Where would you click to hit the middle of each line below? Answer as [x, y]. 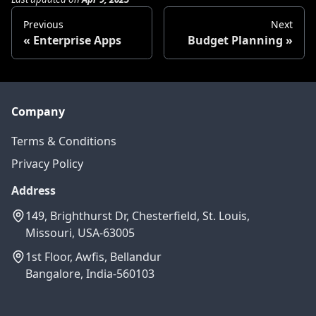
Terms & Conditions [64, 141]
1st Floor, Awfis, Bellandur [93, 256]
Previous [43, 24]
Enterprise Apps [77, 40]
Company [38, 111]
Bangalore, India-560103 [90, 273]
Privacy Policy [47, 163]
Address [34, 190]
